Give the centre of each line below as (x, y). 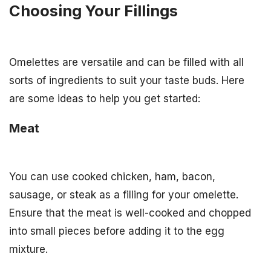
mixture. (28, 250)
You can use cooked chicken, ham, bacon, (112, 177)
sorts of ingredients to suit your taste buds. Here (127, 81)
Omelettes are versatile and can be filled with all (126, 63)
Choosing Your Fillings (93, 11)
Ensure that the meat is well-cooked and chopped (130, 213)
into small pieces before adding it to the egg (117, 231)
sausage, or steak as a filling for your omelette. (124, 195)
